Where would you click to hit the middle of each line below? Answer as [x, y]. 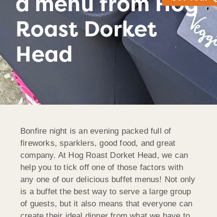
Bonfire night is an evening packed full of [96, 131]
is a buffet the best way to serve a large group [106, 191]
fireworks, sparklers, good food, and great [98, 143]
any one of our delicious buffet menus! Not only [108, 179]
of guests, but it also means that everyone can [107, 203]
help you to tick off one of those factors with [102, 167]
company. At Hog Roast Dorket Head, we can [104, 155]
